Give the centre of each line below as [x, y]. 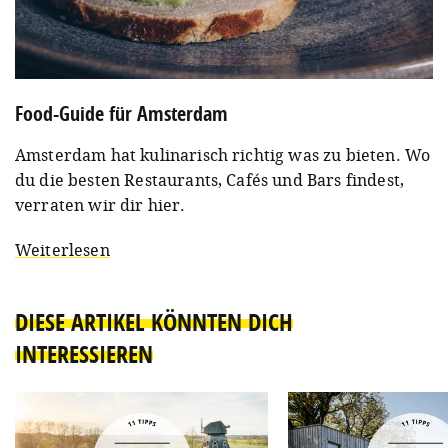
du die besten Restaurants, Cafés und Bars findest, [210, 179]
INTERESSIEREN [84, 353]
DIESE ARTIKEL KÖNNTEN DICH [154, 321]
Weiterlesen [62, 249]
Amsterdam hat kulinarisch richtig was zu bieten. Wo [223, 154]
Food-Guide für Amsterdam [121, 113]
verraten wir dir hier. [100, 204]
